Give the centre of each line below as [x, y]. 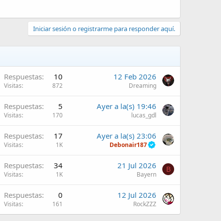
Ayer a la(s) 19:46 [127, 106]
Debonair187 [129, 145]
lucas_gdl [144, 115]
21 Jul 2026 [137, 165]
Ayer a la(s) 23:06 [127, 135]
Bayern [147, 174]
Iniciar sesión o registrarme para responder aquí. [104, 28]
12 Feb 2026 [135, 76]
